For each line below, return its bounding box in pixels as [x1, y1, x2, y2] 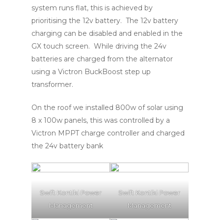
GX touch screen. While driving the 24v [31, 42, 166, 51]
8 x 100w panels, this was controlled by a [31, 116, 170, 125]
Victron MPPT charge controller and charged [31, 129, 185, 137]
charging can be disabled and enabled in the [31, 29, 183, 38]
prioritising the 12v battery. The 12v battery [31, 16, 178, 25]
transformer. [31, 80, 73, 89]
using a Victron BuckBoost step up [31, 67, 151, 76]
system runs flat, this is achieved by [31, 3, 153, 12]
